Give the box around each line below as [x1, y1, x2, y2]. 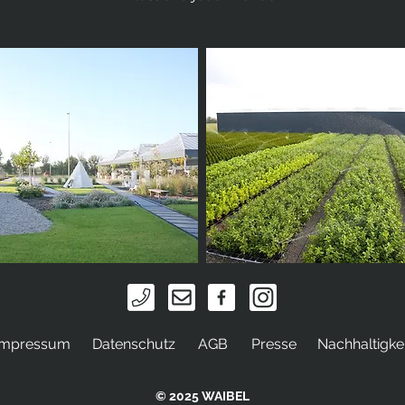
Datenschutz [91, 335, 175, 353]
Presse [250, 335, 297, 353]
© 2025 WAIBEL [155, 389, 250, 403]
